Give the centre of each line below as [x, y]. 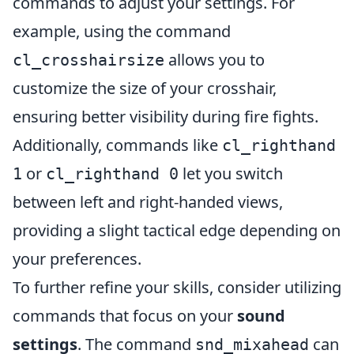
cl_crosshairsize [88, 60]
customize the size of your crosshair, [145, 88]
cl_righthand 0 [112, 174]
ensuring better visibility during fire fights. [166, 117]
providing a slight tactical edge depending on [177, 230]
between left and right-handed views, [148, 202]
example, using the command [122, 31]
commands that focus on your [125, 316]
